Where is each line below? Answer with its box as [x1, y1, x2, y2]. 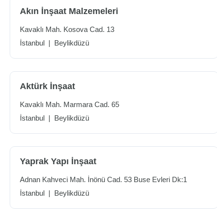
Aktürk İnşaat [20, 81, 75, 91]
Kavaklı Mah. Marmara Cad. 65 [20, 100, 119, 108]
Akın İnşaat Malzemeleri [20, 6, 118, 16]
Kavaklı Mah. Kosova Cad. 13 [20, 25, 114, 33]
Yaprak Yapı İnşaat [20, 156, 96, 166]
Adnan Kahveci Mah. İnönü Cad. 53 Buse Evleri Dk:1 [20, 175, 187, 184]
